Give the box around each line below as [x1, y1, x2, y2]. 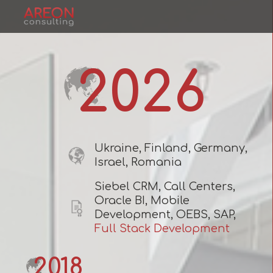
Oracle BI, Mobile [94, 194, 190, 207]
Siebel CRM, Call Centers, [94, 180, 235, 193]
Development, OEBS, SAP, [94, 208, 236, 221]
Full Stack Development [94, 222, 230, 235]
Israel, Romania [94, 156, 182, 168]
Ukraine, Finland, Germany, [94, 142, 247, 154]
